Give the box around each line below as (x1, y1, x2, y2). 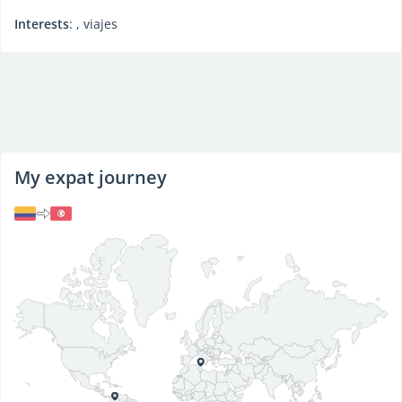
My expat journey (14, 165, 167, 189)
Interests (14, 15, 69, 32)
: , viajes (69, 15, 118, 32)
